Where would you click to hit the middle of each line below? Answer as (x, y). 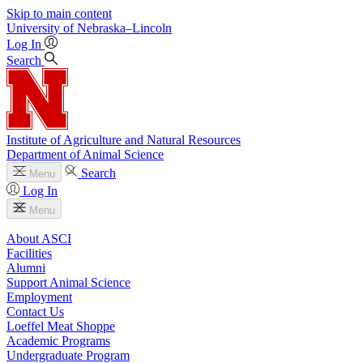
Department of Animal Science (85, 154)
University (33, 28)
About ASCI (39, 239)
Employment (39, 297)
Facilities (29, 253)
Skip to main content (59, 13)
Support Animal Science (68, 282)
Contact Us (35, 312)
